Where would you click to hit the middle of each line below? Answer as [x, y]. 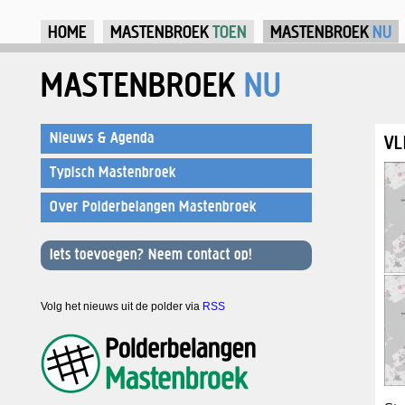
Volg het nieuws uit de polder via [122, 306]
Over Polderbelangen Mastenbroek [153, 206]
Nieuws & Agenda [102, 137]
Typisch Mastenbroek [113, 172]
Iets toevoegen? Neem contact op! [151, 254]
